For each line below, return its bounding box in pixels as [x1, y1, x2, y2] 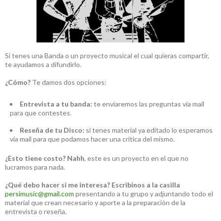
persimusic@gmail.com [5, 189, 74, 198]
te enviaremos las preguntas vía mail [92, 99, 204, 108]
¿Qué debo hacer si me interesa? [5, 180, 110, 189]
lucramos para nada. [5, 162, 65, 171]
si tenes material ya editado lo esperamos [84, 125, 213, 134]
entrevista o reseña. [5, 207, 67, 216]
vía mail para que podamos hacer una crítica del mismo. [10, 134, 175, 143]
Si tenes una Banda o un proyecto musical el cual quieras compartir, [5, 51, 209, 60]
